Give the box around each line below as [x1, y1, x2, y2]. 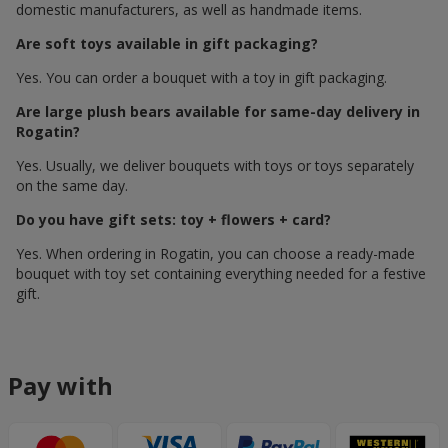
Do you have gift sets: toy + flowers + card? [16, 210, 331, 230]
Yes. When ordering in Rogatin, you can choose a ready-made [16, 244, 415, 264]
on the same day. [16, 176, 128, 196]
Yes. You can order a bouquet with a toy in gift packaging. [16, 68, 387, 88]
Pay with [8, 369, 113, 403]
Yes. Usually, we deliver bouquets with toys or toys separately [16, 156, 414, 176]
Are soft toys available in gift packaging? [16, 34, 318, 54]
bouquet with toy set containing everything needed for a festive [16, 264, 426, 284]
